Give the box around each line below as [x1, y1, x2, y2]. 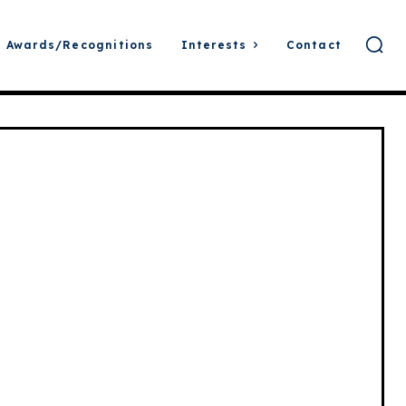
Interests [180, 38, 247, 52]
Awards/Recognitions [5, 38, 154, 52]
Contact [285, 38, 342, 52]
